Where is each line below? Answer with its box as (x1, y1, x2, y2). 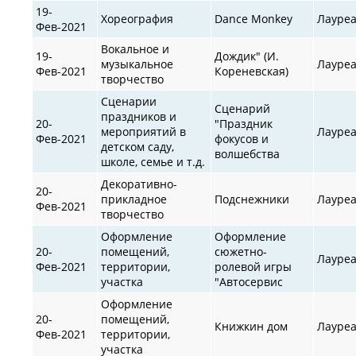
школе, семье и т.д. (101, 153, 206, 169)
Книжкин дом (215, 318, 288, 334)
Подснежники (215, 191, 290, 207)
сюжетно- (215, 243, 268, 259)
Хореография (101, 10, 174, 26)
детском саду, (101, 138, 175, 154)
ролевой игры (215, 258, 292, 274)
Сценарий (215, 100, 271, 116)
